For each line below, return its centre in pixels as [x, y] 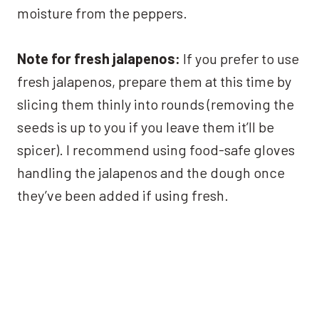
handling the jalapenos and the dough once [151, 172]
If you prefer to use [240, 58]
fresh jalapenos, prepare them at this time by [154, 81]
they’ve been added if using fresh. [123, 195]
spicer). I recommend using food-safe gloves [156, 149]
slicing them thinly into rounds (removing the [156, 104]
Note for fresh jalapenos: [99, 58]
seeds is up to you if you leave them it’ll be [146, 126]
